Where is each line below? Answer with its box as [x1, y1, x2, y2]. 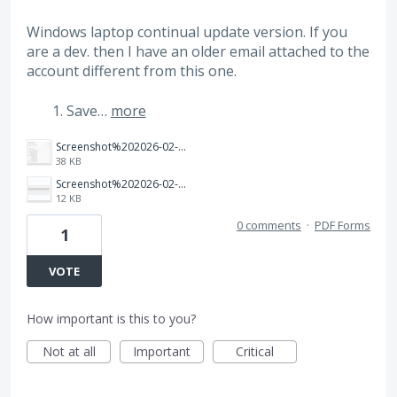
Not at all [42, 343, 96, 361]
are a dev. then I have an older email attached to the [27, 42, 370, 62]
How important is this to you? [27, 310, 196, 328]
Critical [236, 343, 274, 361]
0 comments [237, 217, 301, 234]
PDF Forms [315, 217, 370, 234]
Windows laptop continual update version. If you [27, 22, 347, 43]
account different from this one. [27, 61, 237, 82]
